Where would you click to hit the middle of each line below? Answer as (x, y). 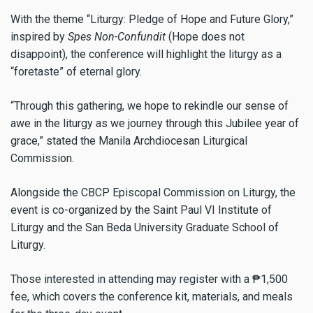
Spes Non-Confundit (117, 37)
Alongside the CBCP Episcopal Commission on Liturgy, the (153, 192)
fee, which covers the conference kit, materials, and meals (152, 296)
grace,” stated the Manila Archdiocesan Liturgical (129, 140)
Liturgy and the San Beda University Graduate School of (145, 227)
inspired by (39, 37)
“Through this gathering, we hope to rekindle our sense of (150, 105)
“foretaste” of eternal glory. (76, 72)
